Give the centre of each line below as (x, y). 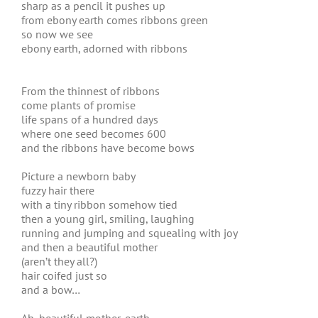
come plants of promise (78, 105)
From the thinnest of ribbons (91, 91)
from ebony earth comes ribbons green (115, 20)
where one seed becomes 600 (94, 133)
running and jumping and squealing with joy (130, 233)
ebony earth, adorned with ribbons (104, 48)
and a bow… (51, 290)
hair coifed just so (64, 275)
